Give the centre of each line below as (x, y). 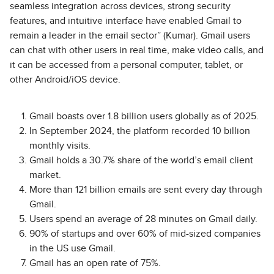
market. (45, 175)
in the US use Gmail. (72, 249)
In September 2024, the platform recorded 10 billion (140, 131)
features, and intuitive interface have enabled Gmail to (126, 21)
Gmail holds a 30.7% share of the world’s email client (141, 161)
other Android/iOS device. (65, 80)
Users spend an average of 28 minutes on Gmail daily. (143, 219)
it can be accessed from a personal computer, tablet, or (126, 65)
